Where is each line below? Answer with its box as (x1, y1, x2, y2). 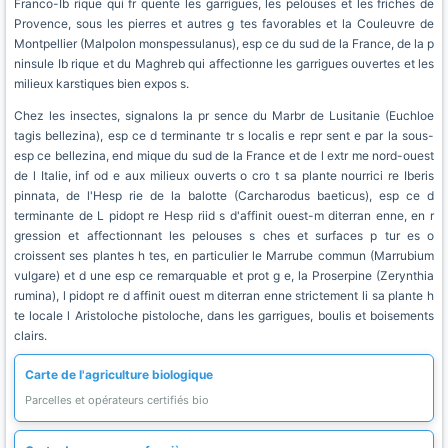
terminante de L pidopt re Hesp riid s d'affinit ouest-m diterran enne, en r (14, 208, 434, 223)
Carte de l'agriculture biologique (25, 367, 213, 382)
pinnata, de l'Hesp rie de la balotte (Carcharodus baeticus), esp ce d (14, 188, 434, 203)
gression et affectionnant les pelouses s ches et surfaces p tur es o (14, 228, 434, 243)
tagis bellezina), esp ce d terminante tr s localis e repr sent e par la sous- (14, 128, 434, 143)
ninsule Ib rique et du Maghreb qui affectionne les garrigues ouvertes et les (14, 56, 434, 71)
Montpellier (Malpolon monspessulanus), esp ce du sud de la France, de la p (14, 36, 434, 51)
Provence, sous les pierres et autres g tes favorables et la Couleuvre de (14, 16, 434, 31)
